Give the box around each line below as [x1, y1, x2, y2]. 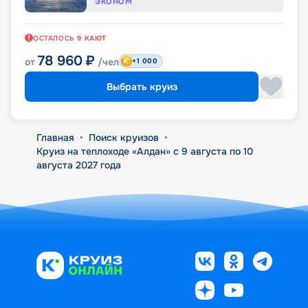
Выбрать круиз [106, 80, 177, 93]
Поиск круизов [88, 131, 159, 144]
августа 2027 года [36, 158, 121, 171]
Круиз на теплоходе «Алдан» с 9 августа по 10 [36, 144, 253, 157]
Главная [36, 131, 74, 144]
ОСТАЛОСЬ [33, 33, 75, 43]
